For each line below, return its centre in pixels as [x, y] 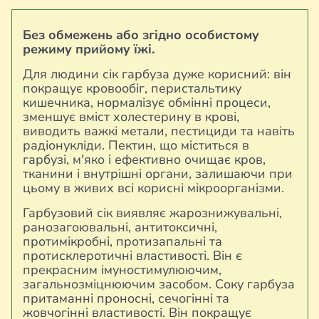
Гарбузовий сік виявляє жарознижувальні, [152, 213]
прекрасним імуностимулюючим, [122, 270]
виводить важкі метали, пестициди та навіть [159, 131]
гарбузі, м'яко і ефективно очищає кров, [144, 159]
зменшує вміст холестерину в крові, [131, 117]
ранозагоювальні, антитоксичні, [120, 227]
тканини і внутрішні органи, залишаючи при [158, 174]
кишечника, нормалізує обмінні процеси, [147, 103]
